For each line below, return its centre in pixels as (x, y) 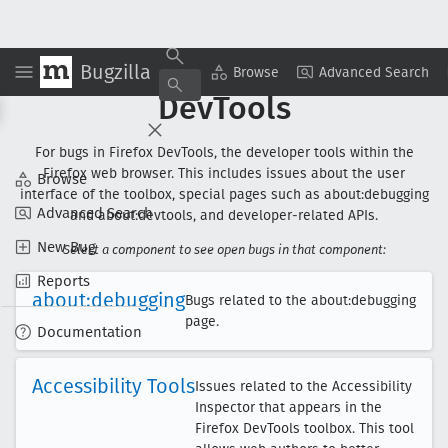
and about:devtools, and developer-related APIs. (224, 215)
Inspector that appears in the (288, 407)
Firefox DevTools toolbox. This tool (304, 428)
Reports (63, 281)
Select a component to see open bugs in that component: (224, 249)
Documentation (89, 332)
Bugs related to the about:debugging (300, 300)
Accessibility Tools (113, 386)
